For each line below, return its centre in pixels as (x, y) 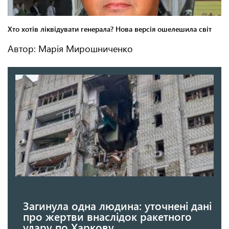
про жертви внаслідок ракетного (107, 216)
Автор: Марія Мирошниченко (70, 49)
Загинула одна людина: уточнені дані (117, 205)
